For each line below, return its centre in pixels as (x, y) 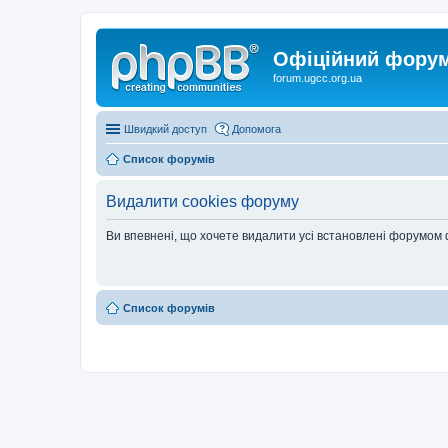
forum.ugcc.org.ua (317, 78)
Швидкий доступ (165, 128)
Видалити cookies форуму (202, 201)
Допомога (256, 128)
